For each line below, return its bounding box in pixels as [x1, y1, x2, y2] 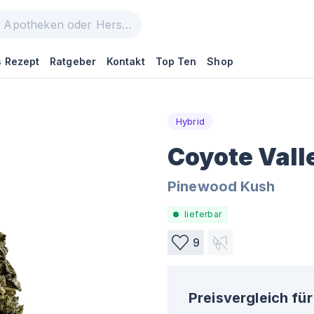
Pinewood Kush [168, 178, 275, 195]
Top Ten [155, 55, 197, 67]
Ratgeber [50, 55, 96, 67]
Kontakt [106, 55, 145, 67]
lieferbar [184, 209, 222, 219]
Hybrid [176, 115, 205, 127]
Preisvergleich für [189, 289, 313, 306]
